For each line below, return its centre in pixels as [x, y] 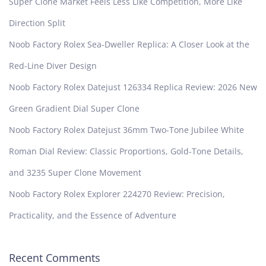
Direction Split [37, 23]
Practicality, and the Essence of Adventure [93, 216]
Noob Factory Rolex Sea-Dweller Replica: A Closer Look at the [129, 45]
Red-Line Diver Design [53, 66]
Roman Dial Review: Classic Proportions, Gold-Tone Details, [126, 151]
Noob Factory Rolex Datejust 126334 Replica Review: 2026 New [133, 87]
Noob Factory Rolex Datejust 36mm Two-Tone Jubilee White [126, 130]
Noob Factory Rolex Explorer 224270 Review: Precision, [117, 194]
